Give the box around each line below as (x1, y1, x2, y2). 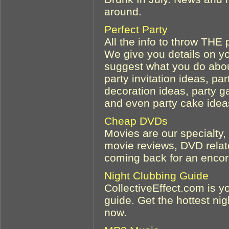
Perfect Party (104, 23, 168, 35)
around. (104, 5, 142, 17)
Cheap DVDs (104, 114, 168, 127)
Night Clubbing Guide (104, 169, 209, 181)
